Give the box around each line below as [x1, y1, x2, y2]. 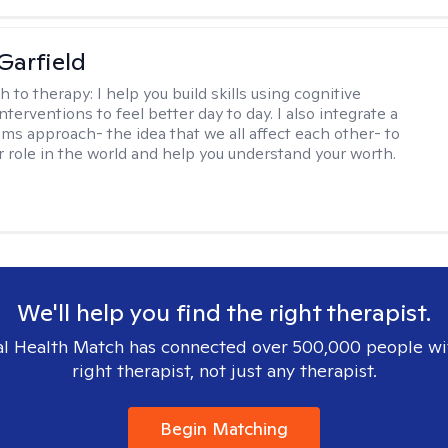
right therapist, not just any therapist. [71, 359, 377, 382]
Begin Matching [160, 417, 288, 440]
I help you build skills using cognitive [97, 83, 362, 104]
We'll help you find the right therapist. [17, 297, 431, 328]
